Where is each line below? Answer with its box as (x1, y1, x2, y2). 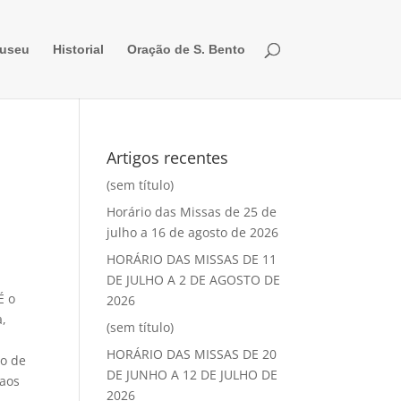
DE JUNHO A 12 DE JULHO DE (107, 366, 278, 383)
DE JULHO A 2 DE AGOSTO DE (107, 271, 281, 288)
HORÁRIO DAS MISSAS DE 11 (107, 251, 277, 268)
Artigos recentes (107, 147, 229, 168)
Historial (52, 42, 104, 56)
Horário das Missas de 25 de (107, 203, 277, 220)
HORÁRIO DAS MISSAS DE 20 (107, 346, 277, 363)
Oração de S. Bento (126, 42, 245, 56)
